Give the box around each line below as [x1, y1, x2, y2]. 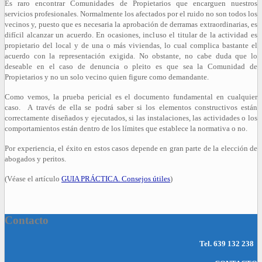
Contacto [5, 214, 49, 227]
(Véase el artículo [5, 174, 61, 183]
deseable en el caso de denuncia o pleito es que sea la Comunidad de [5, 61, 257, 71]
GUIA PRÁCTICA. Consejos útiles [61, 174, 170, 183]
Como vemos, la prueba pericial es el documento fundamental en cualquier [5, 92, 257, 101]
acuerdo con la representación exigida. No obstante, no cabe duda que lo [5, 51, 257, 60]
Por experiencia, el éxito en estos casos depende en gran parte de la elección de [5, 143, 257, 153]
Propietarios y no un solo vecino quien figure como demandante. [5, 72, 209, 81]
